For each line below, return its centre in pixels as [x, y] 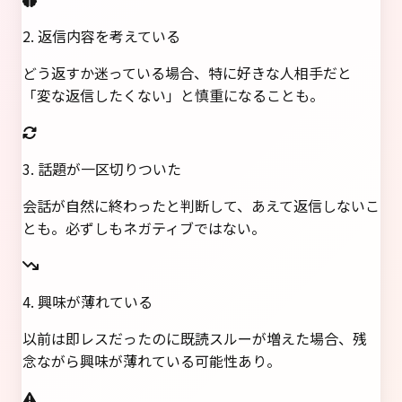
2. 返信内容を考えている [101, 35]
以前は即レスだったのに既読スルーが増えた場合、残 [195, 338]
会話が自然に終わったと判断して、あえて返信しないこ [201, 205]
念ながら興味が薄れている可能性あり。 [152, 360]
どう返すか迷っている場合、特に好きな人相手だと [187, 72]
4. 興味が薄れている [87, 301]
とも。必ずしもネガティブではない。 [144, 227]
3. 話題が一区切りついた [102, 168]
